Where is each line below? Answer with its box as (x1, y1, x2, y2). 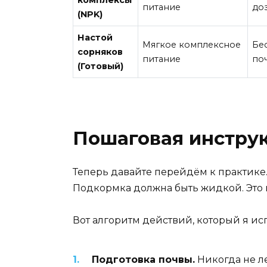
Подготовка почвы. (92, 253, 195, 265)
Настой (77, 32, 113, 43)
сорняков (77, 46, 123, 57)
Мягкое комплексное (142, 39, 241, 50)
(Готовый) (77, 60, 124, 72)
